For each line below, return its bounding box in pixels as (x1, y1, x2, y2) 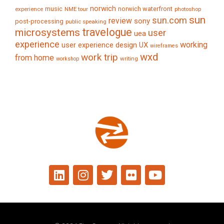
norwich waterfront (118, 5, 172, 13)
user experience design (61, 40, 137, 50)
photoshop (174, 5, 201, 13)
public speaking (65, 18, 106, 25)
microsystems (15, 26, 80, 39)
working (180, 40, 207, 50)
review (108, 16, 132, 26)
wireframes (150, 42, 178, 49)
